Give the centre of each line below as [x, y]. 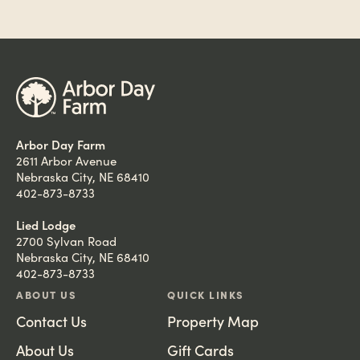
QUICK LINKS [206, 294]
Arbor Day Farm [61, 144]
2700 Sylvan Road [66, 241]
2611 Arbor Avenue [66, 160]
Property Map [213, 321]
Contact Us [51, 321]
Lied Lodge [46, 224]
